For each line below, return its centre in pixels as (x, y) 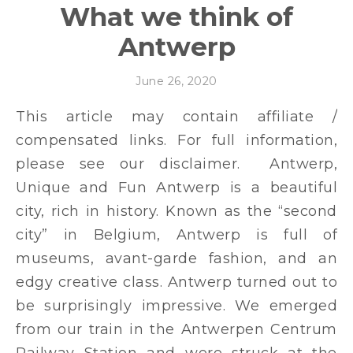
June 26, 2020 (176, 81)
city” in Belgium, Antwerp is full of (176, 234)
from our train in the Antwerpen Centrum (176, 329)
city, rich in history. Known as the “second (176, 211)
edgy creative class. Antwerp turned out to (176, 282)
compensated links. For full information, (176, 140)
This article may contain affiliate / (21, 116)
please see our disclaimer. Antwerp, (176, 163)
